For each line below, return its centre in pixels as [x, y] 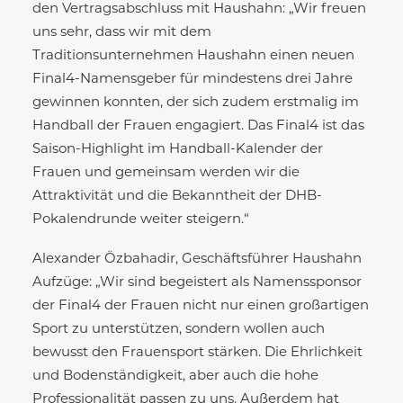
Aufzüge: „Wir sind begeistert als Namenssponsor [197, 282]
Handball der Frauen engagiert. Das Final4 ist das [198, 126]
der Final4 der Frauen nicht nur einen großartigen [201, 306]
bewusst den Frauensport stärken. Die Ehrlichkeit [197, 353]
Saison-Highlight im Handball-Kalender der [178, 149]
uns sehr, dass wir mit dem [122, 32]
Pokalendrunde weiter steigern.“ [141, 219]
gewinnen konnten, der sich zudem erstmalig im [196, 103]
